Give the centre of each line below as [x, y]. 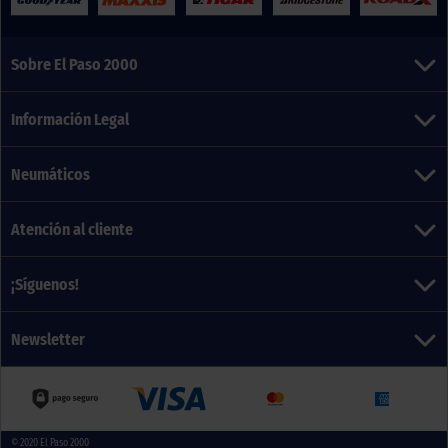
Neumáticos [50, 174]
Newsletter [48, 339]
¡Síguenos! [45, 284]
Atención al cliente [72, 229]
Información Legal [70, 119]
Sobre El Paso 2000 [74, 64]
